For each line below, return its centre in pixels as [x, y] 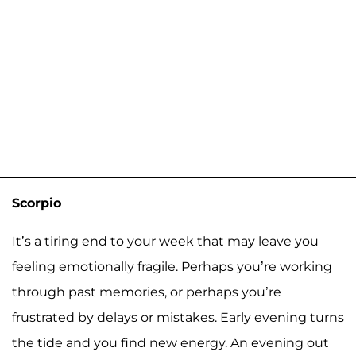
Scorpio [37, 203]
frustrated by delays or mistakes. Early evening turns [178, 317]
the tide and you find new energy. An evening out [170, 342]
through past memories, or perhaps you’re [147, 292]
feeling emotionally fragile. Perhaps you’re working [172, 266]
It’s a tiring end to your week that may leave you [165, 241]
